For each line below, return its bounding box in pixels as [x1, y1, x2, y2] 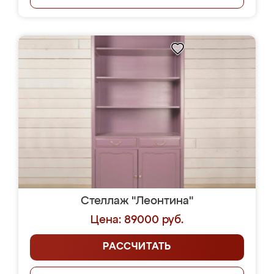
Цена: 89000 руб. [91, 215, 183, 226]
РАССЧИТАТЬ [103, 242, 171, 252]
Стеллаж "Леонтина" [81, 196, 193, 207]
